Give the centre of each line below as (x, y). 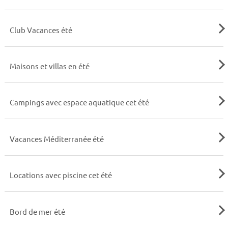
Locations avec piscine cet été (61, 175)
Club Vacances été (41, 30)
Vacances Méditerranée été (56, 138)
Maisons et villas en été (49, 66)
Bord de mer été (37, 211)
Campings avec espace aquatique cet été (79, 102)
